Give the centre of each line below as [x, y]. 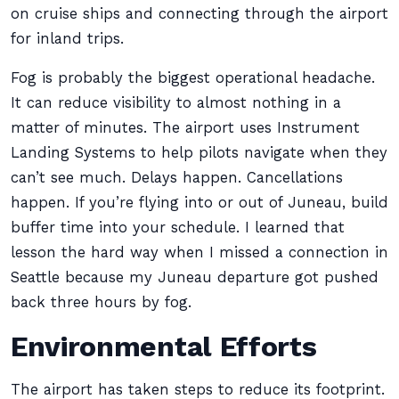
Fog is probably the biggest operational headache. [193, 78]
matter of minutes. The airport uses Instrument [185, 128]
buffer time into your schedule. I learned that [178, 228]
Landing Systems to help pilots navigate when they [199, 153]
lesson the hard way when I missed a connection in [199, 252]
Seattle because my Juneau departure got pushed [195, 277]
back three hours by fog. [101, 302]
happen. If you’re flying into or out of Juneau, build [199, 203]
